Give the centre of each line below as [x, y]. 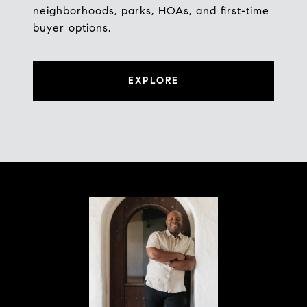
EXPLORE [153, 81]
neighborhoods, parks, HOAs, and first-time [151, 11]
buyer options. [72, 28]
